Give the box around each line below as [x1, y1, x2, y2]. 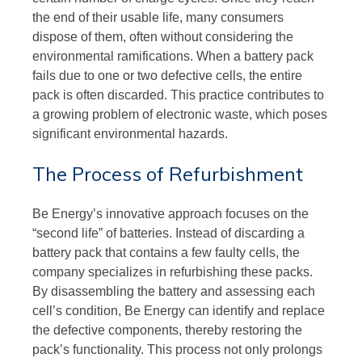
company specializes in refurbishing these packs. [32, 264, 313, 279]
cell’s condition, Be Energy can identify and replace [32, 303, 325, 318]
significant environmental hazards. [32, 126, 228, 141]
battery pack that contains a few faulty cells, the [32, 245, 300, 259]
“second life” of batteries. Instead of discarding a [32, 225, 305, 240]
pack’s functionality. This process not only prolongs [32, 342, 322, 356]
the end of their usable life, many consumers [32, 10, 284, 24]
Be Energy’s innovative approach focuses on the [32, 206, 309, 221]
